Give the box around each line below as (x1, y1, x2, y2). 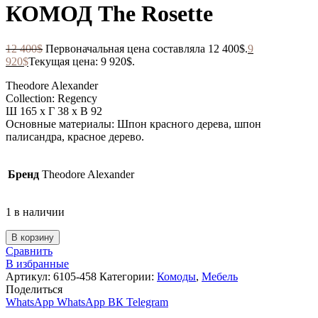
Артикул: (6, 270, 53, 283)
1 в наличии (6, 205, 65, 218)
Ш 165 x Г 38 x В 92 (6, 104, 102, 117)
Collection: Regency (6, 92, 97, 104)
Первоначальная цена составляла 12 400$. (45, 42, 248, 55)
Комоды (157, 270, 196, 283)
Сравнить (6, 244, 53, 257)
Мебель (202, 270, 238, 283)
